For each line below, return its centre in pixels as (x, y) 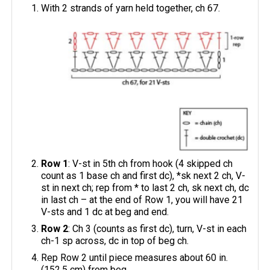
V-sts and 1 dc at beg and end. (105, 212)
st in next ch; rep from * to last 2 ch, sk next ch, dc (145, 187)
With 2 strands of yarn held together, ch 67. (131, 8)
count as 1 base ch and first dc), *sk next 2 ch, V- (143, 175)
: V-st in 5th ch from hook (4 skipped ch (151, 163)
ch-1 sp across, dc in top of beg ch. (115, 240)
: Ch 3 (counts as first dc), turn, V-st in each (158, 228)
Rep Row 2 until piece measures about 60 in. (135, 257)
